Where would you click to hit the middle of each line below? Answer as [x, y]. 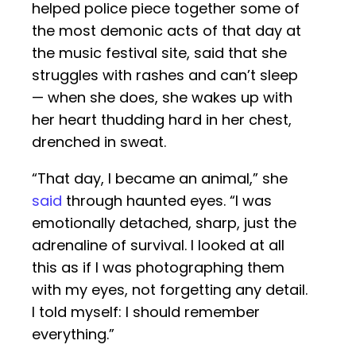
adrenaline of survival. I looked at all [158, 246]
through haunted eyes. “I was [167, 201]
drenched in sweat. [99, 142]
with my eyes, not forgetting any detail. [170, 290]
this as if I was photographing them [158, 268]
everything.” [73, 335]
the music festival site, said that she [159, 53]
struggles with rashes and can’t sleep [165, 75]
